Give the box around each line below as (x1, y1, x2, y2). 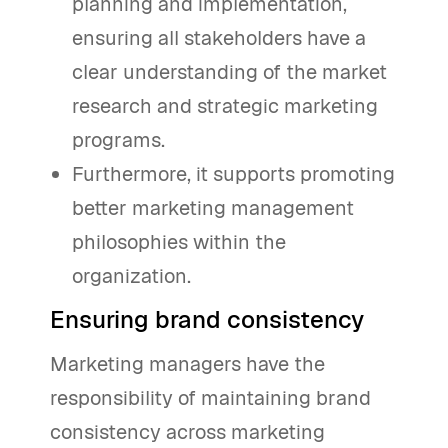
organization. (72, 263, 192, 290)
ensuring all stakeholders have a (72, 25, 367, 52)
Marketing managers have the (50, 351, 325, 378)
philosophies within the (72, 229, 287, 256)
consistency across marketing (50, 419, 325, 446)
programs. (72, 127, 166, 154)
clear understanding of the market (72, 59, 388, 86)
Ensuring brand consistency (50, 304, 364, 336)
